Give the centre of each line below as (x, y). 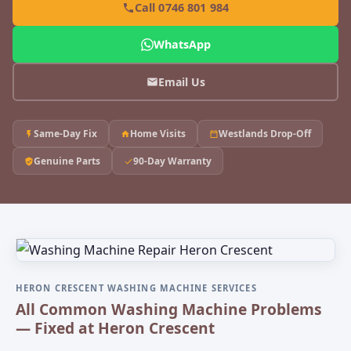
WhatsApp (182, 44)
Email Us (181, 81)
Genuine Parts (67, 161)
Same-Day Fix (65, 134)
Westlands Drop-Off (265, 134)
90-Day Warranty (172, 161)
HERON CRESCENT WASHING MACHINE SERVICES (136, 288)
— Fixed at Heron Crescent (115, 328)
